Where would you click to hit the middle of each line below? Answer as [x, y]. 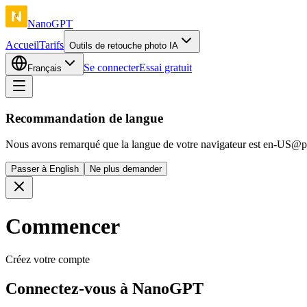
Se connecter [111, 67]
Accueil [22, 45]
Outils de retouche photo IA [124, 46]
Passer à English [45, 169]
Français [45, 68]
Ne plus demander [126, 169]
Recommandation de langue [84, 118]
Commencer [63, 226]
